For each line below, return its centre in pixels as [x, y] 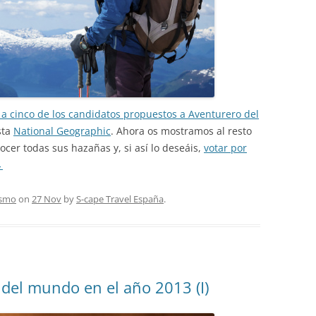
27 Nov [47, 199]
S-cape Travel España [120, 199]
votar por [225, 147]
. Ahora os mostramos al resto [181, 130]
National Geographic [62, 130]
